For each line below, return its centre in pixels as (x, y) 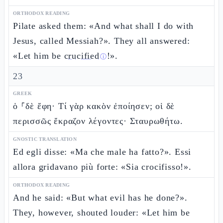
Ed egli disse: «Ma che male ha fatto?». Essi (102, 152)
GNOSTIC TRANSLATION (45, 139)
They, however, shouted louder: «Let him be (102, 213)
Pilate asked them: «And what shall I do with (104, 26)
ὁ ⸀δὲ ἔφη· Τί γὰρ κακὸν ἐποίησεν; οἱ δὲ (94, 106)
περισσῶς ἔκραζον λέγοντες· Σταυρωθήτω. (98, 121)
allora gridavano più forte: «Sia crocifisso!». (102, 167)
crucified (82, 56)
